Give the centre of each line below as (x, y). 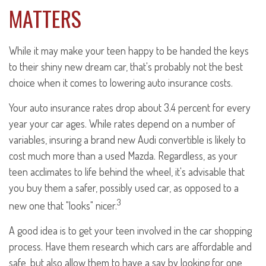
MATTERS (45, 18)
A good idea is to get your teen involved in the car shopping (130, 230)
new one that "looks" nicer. (63, 205)
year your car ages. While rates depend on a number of (122, 123)
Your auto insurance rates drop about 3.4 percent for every (130, 107)
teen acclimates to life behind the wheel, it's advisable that (127, 172)
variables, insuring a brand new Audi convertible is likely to (127, 140)
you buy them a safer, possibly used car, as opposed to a (124, 188)
